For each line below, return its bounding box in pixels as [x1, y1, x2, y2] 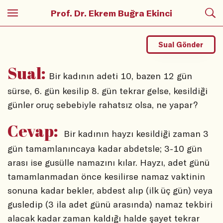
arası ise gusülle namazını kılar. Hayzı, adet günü [7, 157, 210, 168]
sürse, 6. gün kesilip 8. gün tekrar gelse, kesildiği [7, 85, 208, 97]
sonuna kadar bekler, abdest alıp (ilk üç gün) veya [7, 185, 213, 196]
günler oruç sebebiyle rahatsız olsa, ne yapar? [7, 99, 198, 111]
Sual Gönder [158, 40, 204, 49]
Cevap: [7, 120, 58, 142]
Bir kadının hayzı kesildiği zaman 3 [61, 128, 209, 139]
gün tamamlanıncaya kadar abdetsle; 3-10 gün [7, 143, 202, 154]
